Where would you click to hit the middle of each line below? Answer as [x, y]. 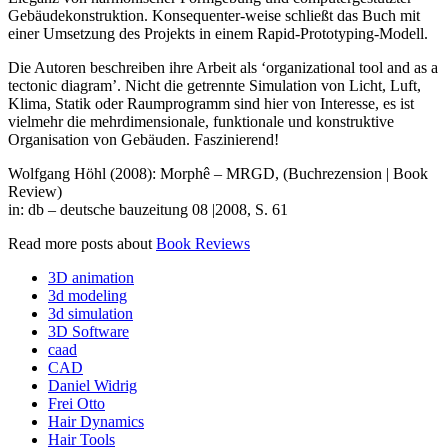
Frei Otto [76, 404]
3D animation [91, 278]
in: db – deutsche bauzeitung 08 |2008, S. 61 [148, 210]
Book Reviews [203, 244]
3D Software [88, 332]
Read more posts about [80, 244]
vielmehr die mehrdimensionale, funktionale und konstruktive [201, 122]
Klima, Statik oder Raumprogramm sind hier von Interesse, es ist [211, 104]
